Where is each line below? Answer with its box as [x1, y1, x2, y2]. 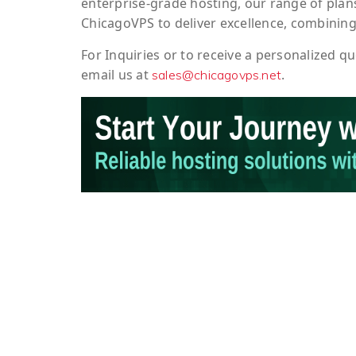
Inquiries [105, 45, 161, 64]
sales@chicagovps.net [152, 66, 281, 83]
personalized [255, 45, 336, 64]
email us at [81, 65, 152, 83]
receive [197, 45, 242, 64]
